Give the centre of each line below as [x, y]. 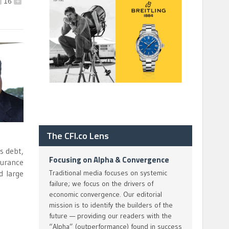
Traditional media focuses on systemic [108, 173]
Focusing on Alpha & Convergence [109, 160]
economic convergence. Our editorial [106, 194]
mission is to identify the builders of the [111, 205]
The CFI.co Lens [78, 136]
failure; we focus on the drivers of [101, 184]
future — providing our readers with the [110, 216]
